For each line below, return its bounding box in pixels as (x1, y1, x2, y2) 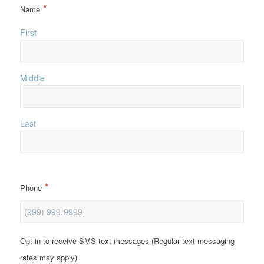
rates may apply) (19, 251, 77, 263)
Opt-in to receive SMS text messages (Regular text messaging (19, 235, 235, 246)
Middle (19, 71, 45, 84)
